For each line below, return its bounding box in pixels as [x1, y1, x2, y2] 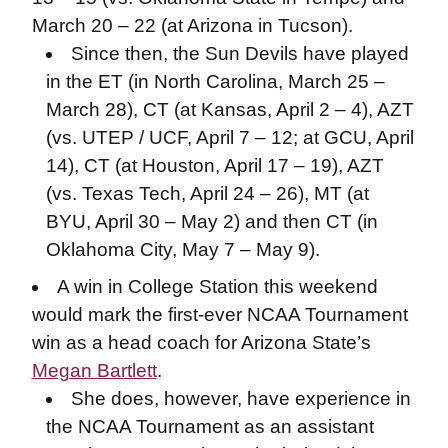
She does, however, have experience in [71, 387, 412, 409]
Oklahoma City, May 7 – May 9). [45, 239, 320, 260]
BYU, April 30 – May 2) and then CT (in [45, 211, 378, 232]
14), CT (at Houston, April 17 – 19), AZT [45, 155, 384, 176]
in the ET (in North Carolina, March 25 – [45, 71, 385, 92]
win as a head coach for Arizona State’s [31, 331, 371, 353]
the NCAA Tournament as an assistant [45, 415, 374, 437]
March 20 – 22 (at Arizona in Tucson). [31, 15, 353, 36]
